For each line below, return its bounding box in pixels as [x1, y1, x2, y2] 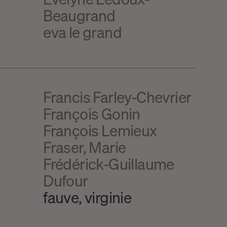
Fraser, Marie [43, 137, 126, 157]
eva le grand [43, 22, 122, 42]
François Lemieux [43, 120, 157, 140]
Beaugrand [43, 5, 116, 25]
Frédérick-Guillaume [43, 154, 174, 173]
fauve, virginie [43, 187, 132, 207]
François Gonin [43, 103, 140, 123]
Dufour [43, 170, 88, 190]
